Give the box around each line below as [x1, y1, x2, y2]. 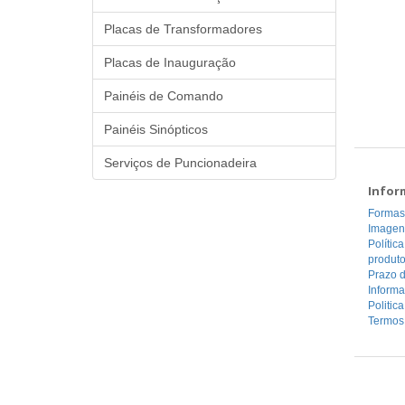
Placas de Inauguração [104, 55, 236, 70]
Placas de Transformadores [104, 22, 262, 36]
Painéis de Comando [104, 89, 223, 103]
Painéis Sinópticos [104, 122, 208, 137]
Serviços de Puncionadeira [104, 155, 257, 170]
